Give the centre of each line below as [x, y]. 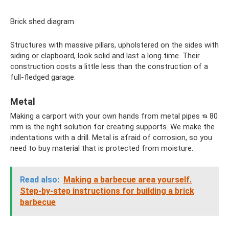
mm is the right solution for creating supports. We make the [112, 127]
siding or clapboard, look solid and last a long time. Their [105, 56]
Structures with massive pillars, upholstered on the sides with [114, 45]
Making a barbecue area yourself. [128, 180]
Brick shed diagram [42, 21]
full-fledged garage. [43, 77]
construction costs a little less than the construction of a [109, 66]
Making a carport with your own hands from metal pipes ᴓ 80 [114, 116]
